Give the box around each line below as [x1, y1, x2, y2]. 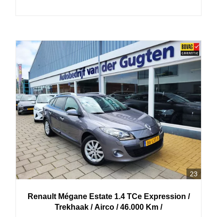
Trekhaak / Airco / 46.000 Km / [55, 203, 162, 211]
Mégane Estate [58, 192, 112, 201]
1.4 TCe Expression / [114, 192, 190, 201]
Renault [27, 192, 56, 201]
